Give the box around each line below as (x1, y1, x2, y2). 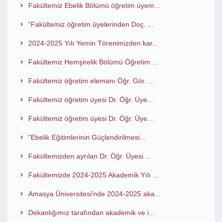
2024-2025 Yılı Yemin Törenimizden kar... (28, 39, 158, 47)
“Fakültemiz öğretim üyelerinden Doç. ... (28, 20, 154, 28)
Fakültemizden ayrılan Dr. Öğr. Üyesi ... (28, 152, 151, 160)
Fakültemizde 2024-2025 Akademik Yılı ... (28, 171, 159, 179)
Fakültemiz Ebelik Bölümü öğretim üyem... (28, 1, 160, 9)
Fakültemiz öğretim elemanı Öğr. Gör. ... (28, 77, 154, 85)
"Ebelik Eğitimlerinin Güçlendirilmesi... (28, 133, 146, 141)
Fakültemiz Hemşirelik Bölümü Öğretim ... (28, 58, 158, 66)
